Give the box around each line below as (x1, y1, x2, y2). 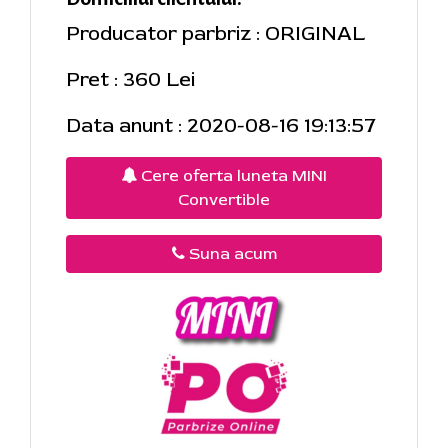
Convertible (178, 189, 270, 210)
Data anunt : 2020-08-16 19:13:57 (66, 112, 376, 138)
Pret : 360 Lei (66, 66, 195, 92)
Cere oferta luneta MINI (137, 165, 327, 186)
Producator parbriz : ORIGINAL (66, 20, 365, 46)
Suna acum (184, 243, 277, 264)
